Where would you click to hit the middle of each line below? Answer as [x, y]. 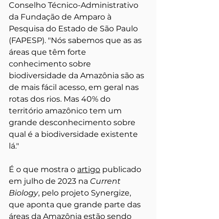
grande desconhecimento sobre [73, 122]
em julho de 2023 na [49, 181]
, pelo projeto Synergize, [86, 193]
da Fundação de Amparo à [61, 17]
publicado [123, 169]
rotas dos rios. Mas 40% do [61, 99]
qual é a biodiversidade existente [74, 134]
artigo [89, 169]
